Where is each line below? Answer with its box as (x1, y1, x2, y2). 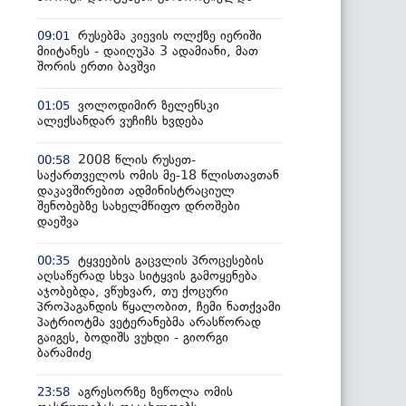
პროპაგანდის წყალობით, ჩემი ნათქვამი (37, 298, 281, 314)
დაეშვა (37, 213, 79, 229)
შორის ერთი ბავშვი (37, 58, 156, 74)
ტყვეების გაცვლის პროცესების (78, 252, 264, 268)
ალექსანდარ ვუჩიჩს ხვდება (37, 112, 204, 129)
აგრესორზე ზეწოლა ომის (78, 383, 233, 400)
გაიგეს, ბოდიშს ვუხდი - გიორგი (37, 329, 228, 345)
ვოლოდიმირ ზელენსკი (78, 97, 219, 113)
